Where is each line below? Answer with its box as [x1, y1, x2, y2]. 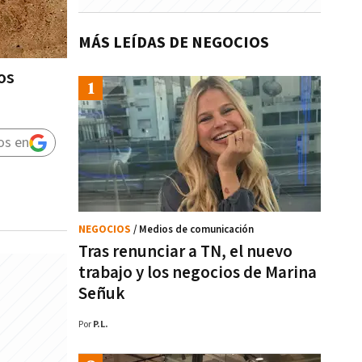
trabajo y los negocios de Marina [78, 262, 317, 284]
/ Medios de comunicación [133, 223, 254, 237]
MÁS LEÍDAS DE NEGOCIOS [78, 32, 269, 53]
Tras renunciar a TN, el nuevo [78, 241, 293, 263]
